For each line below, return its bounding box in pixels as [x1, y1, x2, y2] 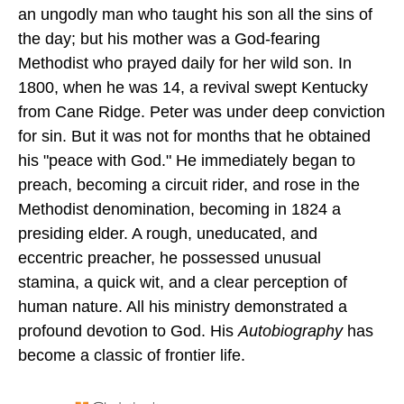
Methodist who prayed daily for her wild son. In [18, 54, 352, 72]
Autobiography [238, 322, 343, 340]
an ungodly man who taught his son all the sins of [18, 5, 372, 23]
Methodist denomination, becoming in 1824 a [18, 200, 341, 218]
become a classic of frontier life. [18, 346, 245, 364]
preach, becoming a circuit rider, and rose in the [18, 176, 360, 194]
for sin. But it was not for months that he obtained [18, 127, 371, 145]
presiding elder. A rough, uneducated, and [18, 225, 317, 243]
